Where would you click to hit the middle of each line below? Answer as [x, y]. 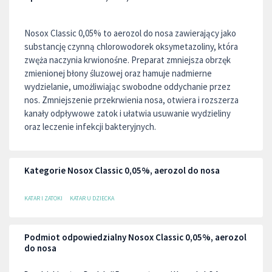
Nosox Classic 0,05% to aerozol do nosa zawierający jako [130, 33]
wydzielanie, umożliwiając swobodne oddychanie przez [127, 87]
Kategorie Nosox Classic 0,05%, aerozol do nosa [122, 170]
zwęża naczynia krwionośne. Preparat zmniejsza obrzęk [127, 60]
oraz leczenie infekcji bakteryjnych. [90, 127]
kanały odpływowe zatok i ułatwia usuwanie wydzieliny [127, 113]
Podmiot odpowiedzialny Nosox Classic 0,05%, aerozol [135, 237]
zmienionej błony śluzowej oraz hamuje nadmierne [118, 73]
